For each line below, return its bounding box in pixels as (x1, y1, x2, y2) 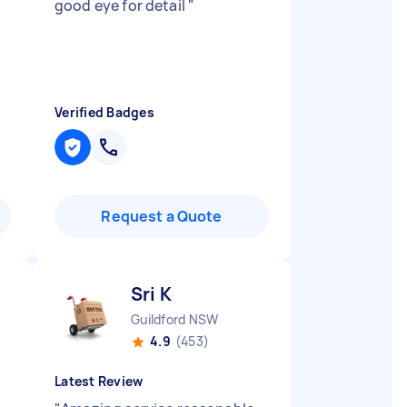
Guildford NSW (131, 311, 219, 328)
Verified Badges (55, 104, 154, 121)
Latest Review (55, 372, 144, 390)
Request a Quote (101, 206, 223, 226)
